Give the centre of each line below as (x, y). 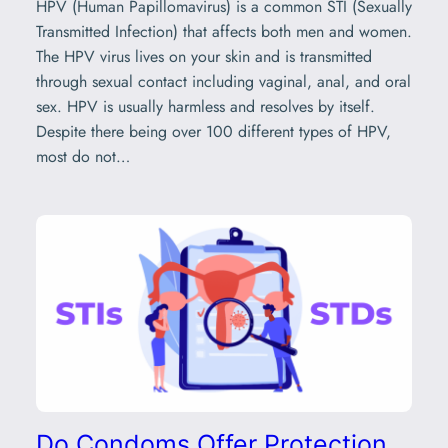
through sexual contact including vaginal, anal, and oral (223, 81)
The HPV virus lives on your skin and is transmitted (203, 56)
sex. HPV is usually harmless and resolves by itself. (205, 106)
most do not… (82, 156)
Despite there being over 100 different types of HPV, (213, 131)
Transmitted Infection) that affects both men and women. (223, 31)
